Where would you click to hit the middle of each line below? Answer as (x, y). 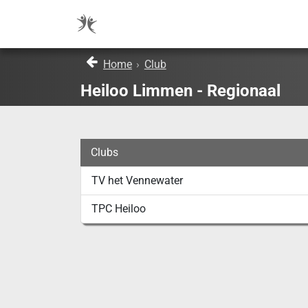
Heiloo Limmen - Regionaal (180, 91)
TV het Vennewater (137, 181)
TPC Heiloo (119, 209)
